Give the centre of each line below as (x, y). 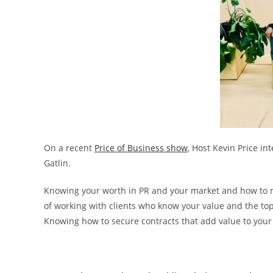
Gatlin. (57, 163)
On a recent (69, 148)
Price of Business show (141, 148)
